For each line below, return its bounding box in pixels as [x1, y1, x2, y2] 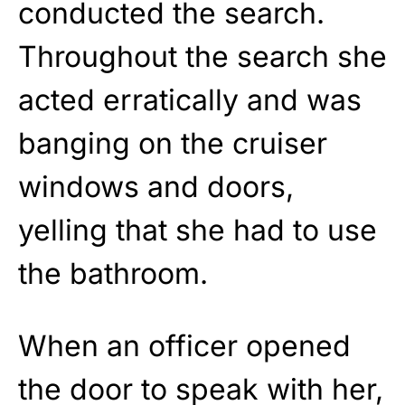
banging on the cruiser [18, 125, 327, 161]
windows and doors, [18, 168, 294, 204]
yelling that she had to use [18, 212, 377, 248]
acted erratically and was [18, 81, 362, 118]
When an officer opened [18, 327, 351, 363]
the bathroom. [18, 255, 208, 291]
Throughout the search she [18, 38, 387, 74]
